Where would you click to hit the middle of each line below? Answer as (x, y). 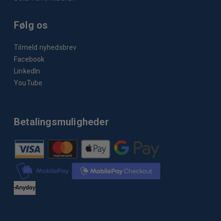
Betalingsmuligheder (61, 122)
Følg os (31, 25)
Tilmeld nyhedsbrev (45, 48)
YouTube (28, 83)
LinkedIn (27, 71)
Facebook (29, 59)
